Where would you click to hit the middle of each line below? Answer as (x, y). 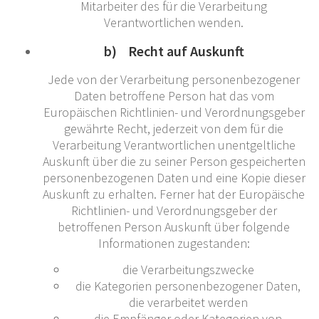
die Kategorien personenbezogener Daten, (188, 286)
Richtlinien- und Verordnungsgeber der (174, 210)
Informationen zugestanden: (174, 243)
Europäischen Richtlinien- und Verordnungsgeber (174, 112)
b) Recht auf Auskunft (174, 51)
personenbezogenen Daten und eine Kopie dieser (174, 177)
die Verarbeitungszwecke (188, 269)
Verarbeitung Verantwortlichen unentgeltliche (174, 145)
